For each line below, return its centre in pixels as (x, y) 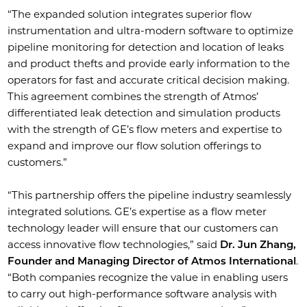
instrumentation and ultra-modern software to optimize (151, 31)
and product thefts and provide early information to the (149, 64)
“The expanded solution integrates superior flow (130, 14)
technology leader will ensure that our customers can (143, 228)
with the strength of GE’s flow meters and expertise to (145, 130)
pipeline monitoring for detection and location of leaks (146, 47)
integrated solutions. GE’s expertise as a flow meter (137, 212)
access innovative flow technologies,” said (114, 245)
